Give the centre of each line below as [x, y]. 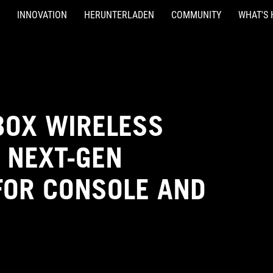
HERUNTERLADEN [119, 15]
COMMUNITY [196, 15]
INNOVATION [42, 15]
